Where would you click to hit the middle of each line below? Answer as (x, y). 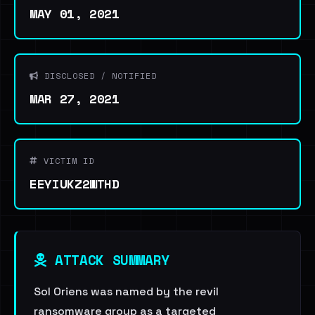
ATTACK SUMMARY (108, 260)
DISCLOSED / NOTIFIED (98, 76)
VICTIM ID (66, 161)
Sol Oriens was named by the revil (126, 291)
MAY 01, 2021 (75, 13)
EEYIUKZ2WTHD (75, 184)
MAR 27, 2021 (75, 98)
